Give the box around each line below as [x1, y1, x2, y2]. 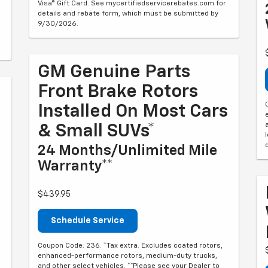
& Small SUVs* [38, 123, 155, 141]
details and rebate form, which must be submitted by [38, 10, 218, 17]
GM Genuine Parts [38, 63, 190, 81]
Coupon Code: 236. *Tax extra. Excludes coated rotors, [38, 242, 223, 249]
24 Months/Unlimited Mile [38, 144, 217, 158]
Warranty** [38, 159, 113, 173]
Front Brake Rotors [38, 83, 198, 101]
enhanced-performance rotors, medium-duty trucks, [38, 252, 217, 260]
